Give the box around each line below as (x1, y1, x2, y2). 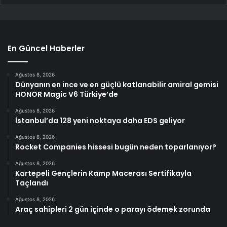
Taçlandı (15, 178, 48, 188)
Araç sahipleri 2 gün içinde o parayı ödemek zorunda (15, 204, 210, 215)
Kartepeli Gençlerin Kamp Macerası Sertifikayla (15, 168, 192, 179)
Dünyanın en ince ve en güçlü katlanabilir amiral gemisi (15, 80, 218, 90)
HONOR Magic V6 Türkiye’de (15, 89, 118, 100)
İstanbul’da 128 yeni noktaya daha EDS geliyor (15, 116, 185, 126)
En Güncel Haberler (8, 43, 85, 54)
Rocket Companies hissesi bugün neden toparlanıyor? (15, 142, 216, 153)
